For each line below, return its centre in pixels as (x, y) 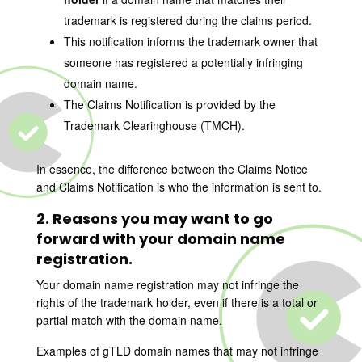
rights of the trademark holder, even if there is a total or (177, 302)
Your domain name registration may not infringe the (167, 284)
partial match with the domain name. (129, 320)
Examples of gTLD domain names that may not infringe (177, 351)
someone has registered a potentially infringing (183, 62)
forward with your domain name (160, 239)
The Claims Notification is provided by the (169, 104)
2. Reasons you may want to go (154, 219)
